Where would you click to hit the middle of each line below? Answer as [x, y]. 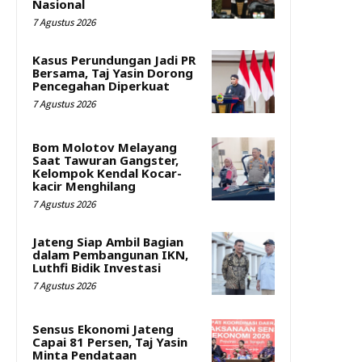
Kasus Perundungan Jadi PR [114, 59]
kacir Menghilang [84, 185]
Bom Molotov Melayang [105, 147]
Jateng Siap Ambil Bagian [108, 241]
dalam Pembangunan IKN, [110, 254]
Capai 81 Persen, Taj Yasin [110, 341]
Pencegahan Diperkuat [101, 85]
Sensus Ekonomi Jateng [103, 328]
